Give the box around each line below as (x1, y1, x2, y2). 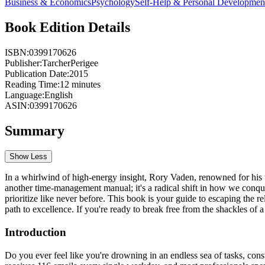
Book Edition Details (5, 19, 130, 35)
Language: (5, 89, 44, 100)
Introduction (5, 226, 66, 239)
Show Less (9, 152, 47, 161)
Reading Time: (5, 79, 60, 89)
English (44, 89, 73, 100)
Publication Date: (5, 68, 69, 79)
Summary (5, 122, 64, 138)
